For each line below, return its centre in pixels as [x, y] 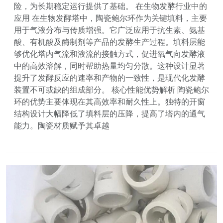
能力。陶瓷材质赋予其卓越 [62, 126]
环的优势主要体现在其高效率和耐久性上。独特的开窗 [110, 102]
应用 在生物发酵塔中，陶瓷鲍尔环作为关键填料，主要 [111, 18]
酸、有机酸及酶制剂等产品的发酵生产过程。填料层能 [110, 42]
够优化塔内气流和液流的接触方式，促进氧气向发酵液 [110, 54]
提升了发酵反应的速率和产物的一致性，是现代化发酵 [110, 78]
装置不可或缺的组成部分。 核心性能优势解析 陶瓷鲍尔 [111, 90]
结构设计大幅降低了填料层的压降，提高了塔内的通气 [110, 114]
